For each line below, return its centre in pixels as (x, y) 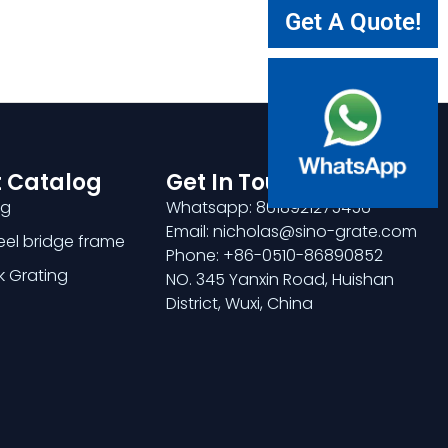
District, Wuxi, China (240, 303)
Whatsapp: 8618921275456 (269, 207)
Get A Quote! (353, 21)
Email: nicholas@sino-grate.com (292, 231)
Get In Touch (238, 182)
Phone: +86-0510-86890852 (275, 255)
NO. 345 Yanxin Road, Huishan (280, 279)
